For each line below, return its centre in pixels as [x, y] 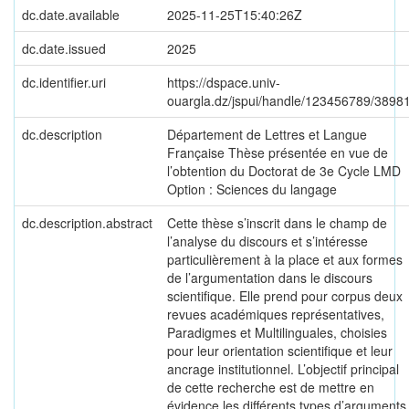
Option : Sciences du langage [252, 189]
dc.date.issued [64, 48]
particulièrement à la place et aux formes [285, 259]
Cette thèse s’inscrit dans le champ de [277, 223]
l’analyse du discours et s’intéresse [267, 241]
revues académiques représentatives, [276, 314]
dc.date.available [71, 15]
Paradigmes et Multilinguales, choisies [277, 332]
